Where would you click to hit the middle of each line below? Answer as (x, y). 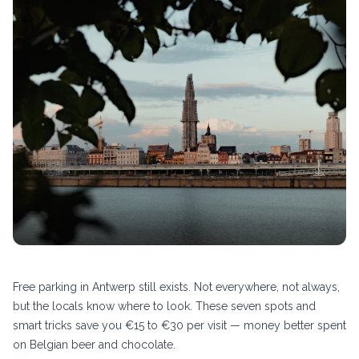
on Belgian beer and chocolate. (94, 344)
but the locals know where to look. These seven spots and (164, 306)
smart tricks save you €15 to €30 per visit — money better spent (179, 325)
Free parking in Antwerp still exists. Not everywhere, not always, (176, 286)
